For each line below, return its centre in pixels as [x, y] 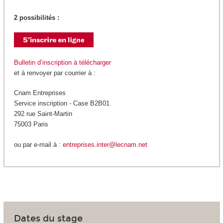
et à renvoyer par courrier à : [55, 73]
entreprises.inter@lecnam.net [105, 144]
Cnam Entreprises [40, 93]
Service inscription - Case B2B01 [61, 104]
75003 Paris [31, 124]
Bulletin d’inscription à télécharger [62, 62]
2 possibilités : [36, 17]
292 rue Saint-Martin [43, 114]
